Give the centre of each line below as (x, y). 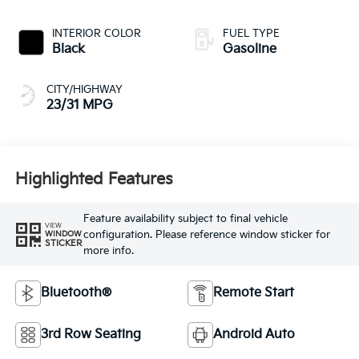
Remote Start (254, 293)
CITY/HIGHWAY (84, 90)
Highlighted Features (94, 179)
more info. (108, 250)
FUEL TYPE (251, 34)
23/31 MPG (79, 106)
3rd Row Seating (91, 335)
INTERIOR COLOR (96, 34)
